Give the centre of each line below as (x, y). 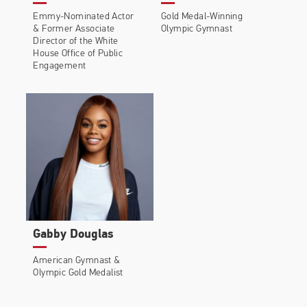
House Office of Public (78, 54)
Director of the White (76, 42)
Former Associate (78, 29)
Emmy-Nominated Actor (84, 17)
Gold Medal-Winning (202, 17)
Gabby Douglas (73, 235)
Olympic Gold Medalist (78, 273)
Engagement (60, 66)
